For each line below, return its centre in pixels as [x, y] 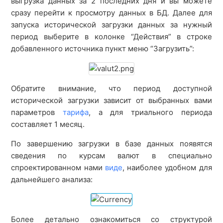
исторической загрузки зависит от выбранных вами [111, 100]
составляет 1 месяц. [48, 124]
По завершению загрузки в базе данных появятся [111, 144]
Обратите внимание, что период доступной [111, 88]
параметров [37, 112]
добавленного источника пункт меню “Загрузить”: [103, 49]
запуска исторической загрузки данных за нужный [111, 25]
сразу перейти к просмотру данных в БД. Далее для [111, 13]
